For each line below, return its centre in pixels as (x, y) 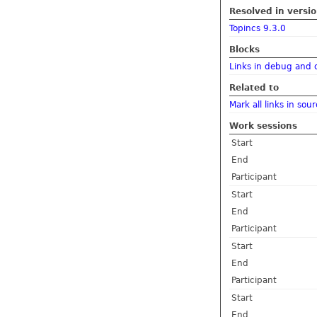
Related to (254, 87)
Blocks (244, 49)
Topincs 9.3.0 (258, 28)
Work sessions (263, 126)
